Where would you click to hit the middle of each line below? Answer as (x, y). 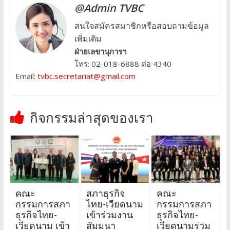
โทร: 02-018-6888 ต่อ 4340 (123, 64)
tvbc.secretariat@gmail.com (86, 76)
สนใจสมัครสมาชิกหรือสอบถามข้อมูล (141, 26)
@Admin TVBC (109, 8)
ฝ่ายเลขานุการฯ (100, 52)
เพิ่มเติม (88, 39)
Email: (26, 76)
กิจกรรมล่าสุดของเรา (91, 118)
